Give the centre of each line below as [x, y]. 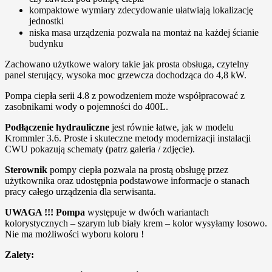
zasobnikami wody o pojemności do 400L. [87, 106]
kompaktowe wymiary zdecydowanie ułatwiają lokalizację [141, 10]
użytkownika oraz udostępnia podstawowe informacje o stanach [127, 180]
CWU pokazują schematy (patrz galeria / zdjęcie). [100, 149]
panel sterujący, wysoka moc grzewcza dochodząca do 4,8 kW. [126, 75]
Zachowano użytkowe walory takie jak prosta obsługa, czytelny [127, 64]
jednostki [46, 21]
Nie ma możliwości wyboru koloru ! [74, 234]
